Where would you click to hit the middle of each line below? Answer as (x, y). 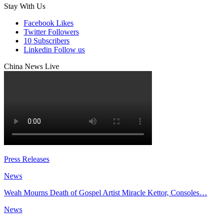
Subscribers (52, 40)
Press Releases (27, 159)
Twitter (35, 32)
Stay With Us (25, 6)
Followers (63, 32)
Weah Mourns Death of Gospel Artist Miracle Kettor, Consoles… (106, 192)
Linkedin (38, 49)
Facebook (39, 23)
